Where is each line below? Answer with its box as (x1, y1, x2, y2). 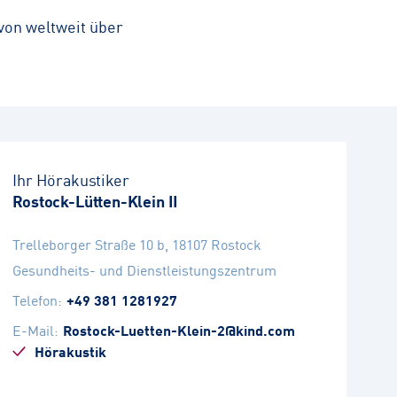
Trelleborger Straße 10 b (12, 233, 166, 254)
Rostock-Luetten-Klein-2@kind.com (63, 319, 296, 340)
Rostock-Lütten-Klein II (12, 189, 179, 212)
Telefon (12, 289, 58, 310)
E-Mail (12, 319, 55, 340)
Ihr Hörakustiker (12, 167, 129, 191)
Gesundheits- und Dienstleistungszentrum (12, 259, 277, 280)
